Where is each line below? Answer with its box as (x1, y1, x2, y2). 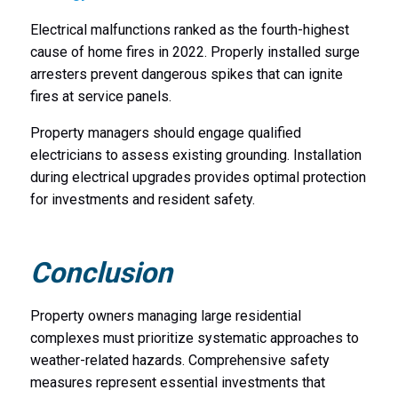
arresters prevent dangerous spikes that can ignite (29, 66, 343, 84)
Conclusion (29, 256, 172, 291)
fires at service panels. (29, 88, 171, 106)
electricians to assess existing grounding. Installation (29, 147, 362, 164)
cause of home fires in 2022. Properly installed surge (29, 44, 360, 61)
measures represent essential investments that (29, 373, 325, 391)
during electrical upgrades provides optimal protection (29, 169, 366, 187)
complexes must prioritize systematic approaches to (29, 329, 359, 346)
